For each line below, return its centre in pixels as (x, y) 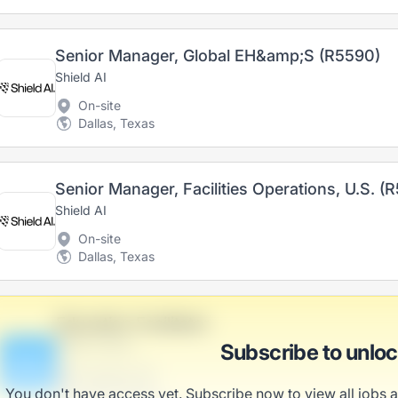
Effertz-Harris (95, 344)
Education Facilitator (133, 323)
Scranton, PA (117, 373)
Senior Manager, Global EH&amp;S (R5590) (218, 56)
